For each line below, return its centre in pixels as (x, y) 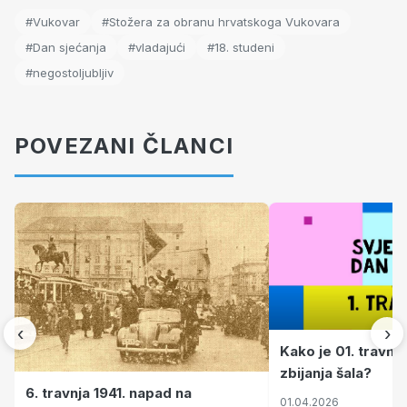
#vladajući (157, 47)
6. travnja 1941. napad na (109, 392)
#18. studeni (241, 47)
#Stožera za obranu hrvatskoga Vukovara (221, 22)
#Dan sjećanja (66, 47)
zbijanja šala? (326, 372)
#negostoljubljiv (69, 73)
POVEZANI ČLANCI (124, 146)
